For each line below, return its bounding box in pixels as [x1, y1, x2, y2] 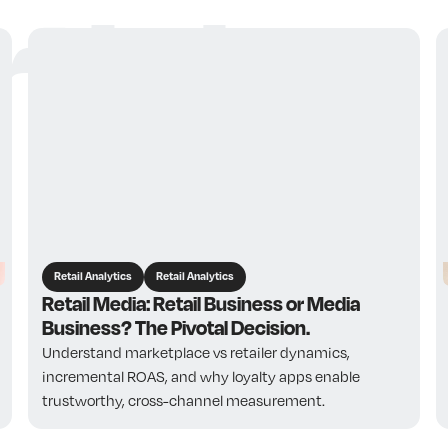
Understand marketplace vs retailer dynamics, [41, 343, 350, 362]
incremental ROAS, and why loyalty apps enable [41, 367, 360, 386]
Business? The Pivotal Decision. [41, 315, 310, 341]
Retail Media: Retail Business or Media [41, 291, 360, 317]
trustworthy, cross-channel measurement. [41, 391, 325, 410]
